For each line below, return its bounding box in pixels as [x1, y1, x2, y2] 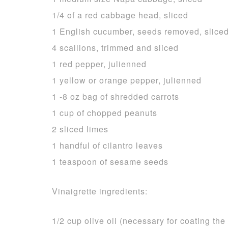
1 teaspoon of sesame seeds [52, 156, 168, 167]
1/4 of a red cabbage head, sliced [52, 9, 188, 21]
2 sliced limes [52, 123, 108, 135]
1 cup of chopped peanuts [52, 107, 157, 119]
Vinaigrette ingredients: [52, 185, 148, 197]
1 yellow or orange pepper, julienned [52, 74, 202, 86]
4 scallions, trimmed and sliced [52, 42, 179, 53]
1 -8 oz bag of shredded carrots [52, 91, 179, 102]
